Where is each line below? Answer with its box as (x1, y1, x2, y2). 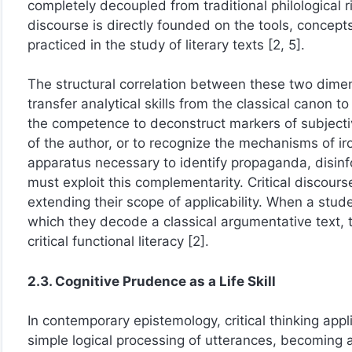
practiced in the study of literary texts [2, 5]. (27, 36, 305, 53)
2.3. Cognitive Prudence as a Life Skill (27, 273, 276, 289)
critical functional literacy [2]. (27, 233, 209, 250)
